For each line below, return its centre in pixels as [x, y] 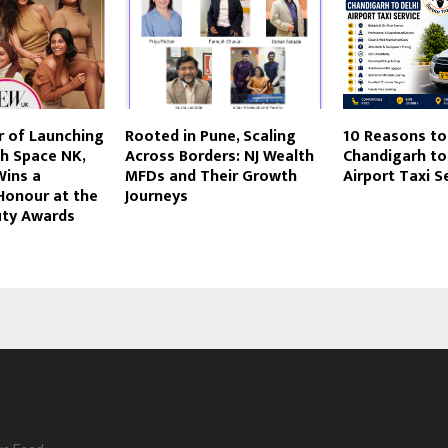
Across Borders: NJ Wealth [219, 156]
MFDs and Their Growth [210, 176]
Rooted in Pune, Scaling [210, 136]
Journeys [156, 196]
